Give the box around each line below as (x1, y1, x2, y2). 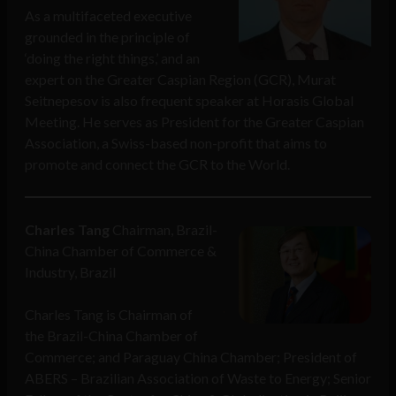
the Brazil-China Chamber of (25, 327, 198, 345)
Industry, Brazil (25, 263, 116, 281)
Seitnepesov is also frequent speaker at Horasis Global (25, 92, 354, 110)
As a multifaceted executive (25, 7, 192, 25)
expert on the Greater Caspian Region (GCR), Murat (25, 71, 336, 88)
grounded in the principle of (25, 28, 190, 46)
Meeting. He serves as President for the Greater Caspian (25, 113, 364, 131)
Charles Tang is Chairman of (25, 306, 193, 324)
